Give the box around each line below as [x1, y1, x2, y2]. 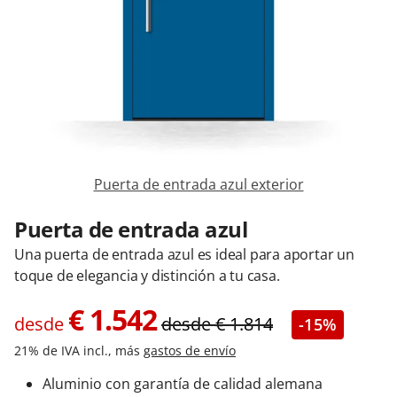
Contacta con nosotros [50, 29, 203, 49]
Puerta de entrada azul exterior [93, 175, 304, 194]
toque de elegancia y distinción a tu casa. [14, 266, 280, 285]
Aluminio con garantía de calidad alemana [43, 374, 323, 393]
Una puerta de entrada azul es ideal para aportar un [14, 245, 354, 264]
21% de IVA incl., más [14, 342, 144, 359]
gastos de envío [144, 342, 236, 359]
